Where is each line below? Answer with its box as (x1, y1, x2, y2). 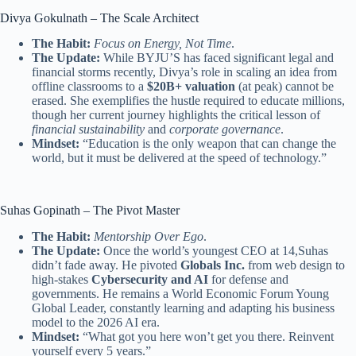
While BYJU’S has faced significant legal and (100, 51, 334, 65)
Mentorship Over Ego (94, 230, 203, 244)
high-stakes (32, 273, 91, 287)
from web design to (245, 258, 345, 273)
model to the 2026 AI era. (32, 315, 160, 330)
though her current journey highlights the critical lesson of (32, 108, 320, 122)
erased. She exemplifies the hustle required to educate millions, (32, 94, 345, 108)
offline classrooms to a (32, 79, 147, 94)
